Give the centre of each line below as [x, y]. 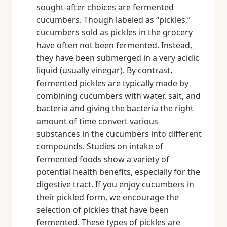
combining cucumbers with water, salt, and [119, 96]
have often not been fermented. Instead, [114, 45]
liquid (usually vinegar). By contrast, [104, 70]
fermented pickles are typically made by [112, 83]
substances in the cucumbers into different [119, 134]
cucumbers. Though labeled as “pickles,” [113, 20]
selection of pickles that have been [103, 210]
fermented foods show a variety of [103, 159]
